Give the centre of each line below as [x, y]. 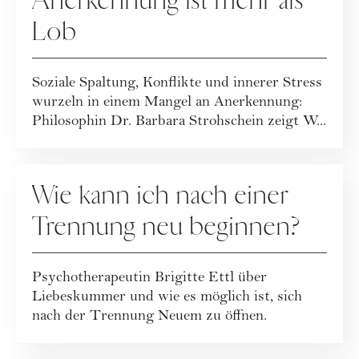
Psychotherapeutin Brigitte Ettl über [149, 279]
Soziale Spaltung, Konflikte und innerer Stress [177, 84]
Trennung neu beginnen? [166, 227]
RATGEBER [70, 172]
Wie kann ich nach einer [161, 196]
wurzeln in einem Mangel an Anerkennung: [167, 103]
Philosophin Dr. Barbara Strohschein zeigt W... [179, 123]
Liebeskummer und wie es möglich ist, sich [167, 298]
